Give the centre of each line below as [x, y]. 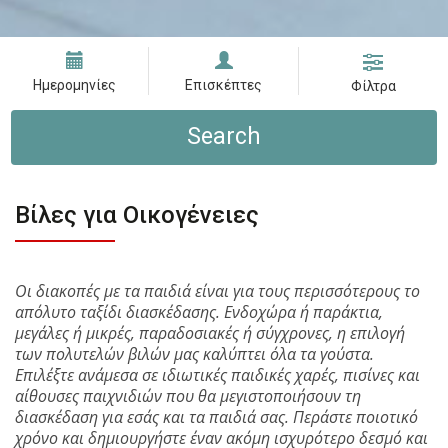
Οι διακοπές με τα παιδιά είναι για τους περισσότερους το [217, 291]
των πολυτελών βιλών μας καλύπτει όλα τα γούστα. [194, 354]
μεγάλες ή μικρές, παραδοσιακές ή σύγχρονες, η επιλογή [210, 333]
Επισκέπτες [224, 85]
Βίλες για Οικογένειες [137, 215]
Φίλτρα [373, 86]
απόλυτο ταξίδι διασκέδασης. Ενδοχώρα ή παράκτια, [199, 312]
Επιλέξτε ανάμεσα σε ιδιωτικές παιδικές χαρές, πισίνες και [217, 375]
